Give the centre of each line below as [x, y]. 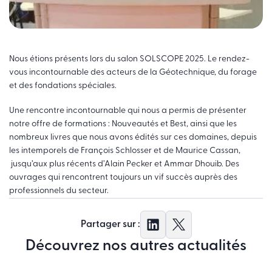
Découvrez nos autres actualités [136, 246]
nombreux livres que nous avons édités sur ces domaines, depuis [133, 138]
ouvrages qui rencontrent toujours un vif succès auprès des [123, 178]
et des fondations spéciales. [63, 86]
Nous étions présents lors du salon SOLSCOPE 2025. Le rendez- [129, 59]
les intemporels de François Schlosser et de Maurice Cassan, [125, 151]
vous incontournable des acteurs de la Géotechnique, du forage [133, 72]
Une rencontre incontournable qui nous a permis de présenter [128, 111]
